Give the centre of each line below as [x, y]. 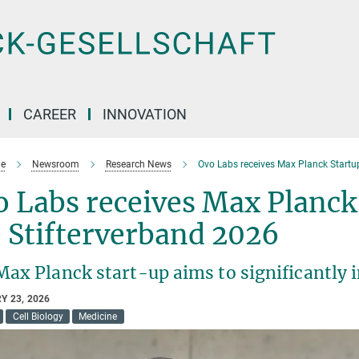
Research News [138, 164]
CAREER [50, 114]
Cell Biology [38, 317]
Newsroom [55, 164]
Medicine [98, 317]
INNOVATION [145, 114]
